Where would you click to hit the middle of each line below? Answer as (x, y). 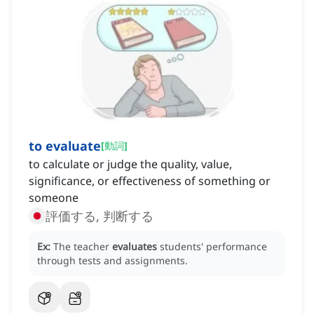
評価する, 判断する (100, 216)
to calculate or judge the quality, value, (130, 164)
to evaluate (65, 146)
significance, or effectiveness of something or (150, 181)
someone (54, 198)
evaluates (135, 247)
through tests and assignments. (112, 261)
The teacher (83, 247)
